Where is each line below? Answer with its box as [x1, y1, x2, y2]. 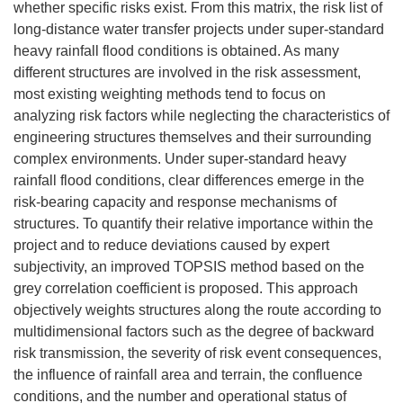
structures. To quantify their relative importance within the [13, 216, 373, 231]
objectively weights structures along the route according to [13, 302, 381, 318]
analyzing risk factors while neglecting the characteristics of [13, 108, 390, 123]
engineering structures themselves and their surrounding [13, 130, 372, 145]
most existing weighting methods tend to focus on [13, 86, 326, 102]
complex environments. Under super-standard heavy [13, 151, 346, 166]
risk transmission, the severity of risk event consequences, [13, 345, 381, 361]
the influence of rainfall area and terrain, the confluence [13, 367, 363, 382]
